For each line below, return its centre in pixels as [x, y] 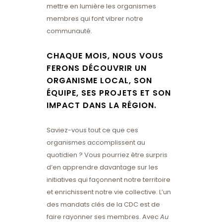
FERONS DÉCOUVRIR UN [97, 68]
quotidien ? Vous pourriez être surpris [107, 155]
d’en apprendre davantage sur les [102, 167]
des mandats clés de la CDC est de [103, 204]
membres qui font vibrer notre [95, 19]
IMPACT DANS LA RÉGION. [102, 105]
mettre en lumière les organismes [101, 6]
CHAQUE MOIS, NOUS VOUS [105, 56]
